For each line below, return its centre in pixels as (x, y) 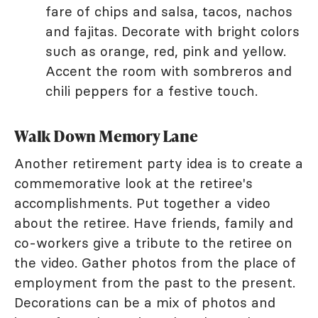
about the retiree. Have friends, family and (154, 223)
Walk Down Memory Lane (106, 136)
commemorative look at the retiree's (133, 183)
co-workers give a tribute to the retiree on (153, 243)
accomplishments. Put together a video (142, 203)
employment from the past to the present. (155, 283)
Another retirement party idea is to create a (159, 164)
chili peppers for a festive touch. (152, 91)
